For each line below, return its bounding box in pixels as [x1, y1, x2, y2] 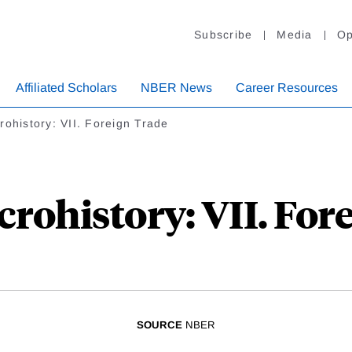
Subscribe [194, 28, 253, 42]
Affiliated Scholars [16, 81, 117, 95]
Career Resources [236, 81, 338, 95]
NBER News [141, 81, 212, 95]
